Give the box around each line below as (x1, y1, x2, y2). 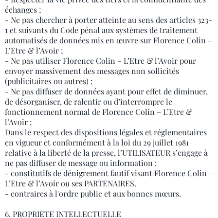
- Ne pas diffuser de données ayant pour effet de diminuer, (5, 86, 208, 96)
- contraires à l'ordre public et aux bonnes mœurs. (5, 188, 181, 199)
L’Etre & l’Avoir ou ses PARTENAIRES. (5, 178, 136, 188)
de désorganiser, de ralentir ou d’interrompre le (5, 96, 172, 107)
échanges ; (5, 4, 41, 15)
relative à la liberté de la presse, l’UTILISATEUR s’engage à (5, 147, 208, 158)
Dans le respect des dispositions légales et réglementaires (5, 127, 207, 137)
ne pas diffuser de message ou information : (5, 158, 157, 168)
